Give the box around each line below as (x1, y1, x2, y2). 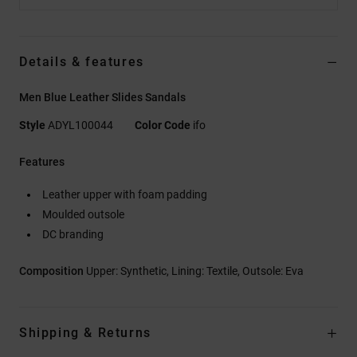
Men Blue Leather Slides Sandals (19, 90, 186, 104)
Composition (19, 264, 86, 277)
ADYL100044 (45, 118, 116, 131)
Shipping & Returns (19, 324, 151, 340)
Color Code (135, 118, 190, 131)
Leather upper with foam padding (42, 187, 207, 201)
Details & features (19, 53, 144, 69)
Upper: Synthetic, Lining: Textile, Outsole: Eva (86, 264, 304, 277)
